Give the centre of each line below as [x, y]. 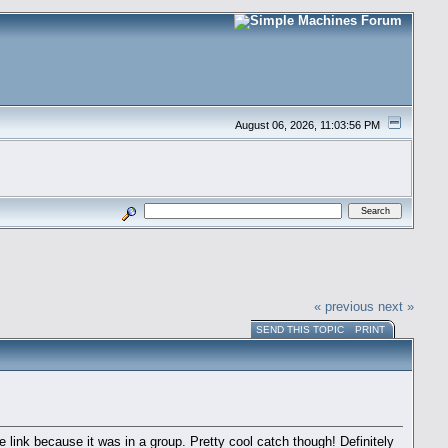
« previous [344, 306]
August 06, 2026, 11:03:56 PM [308, 124]
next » [396, 306]
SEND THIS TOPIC [300, 330]
